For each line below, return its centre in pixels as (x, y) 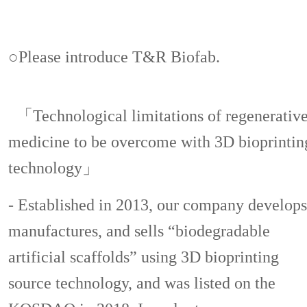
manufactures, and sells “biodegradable (139, 231)
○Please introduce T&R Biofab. (114, 57)
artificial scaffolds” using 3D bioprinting (143, 257)
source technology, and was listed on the (142, 283)
